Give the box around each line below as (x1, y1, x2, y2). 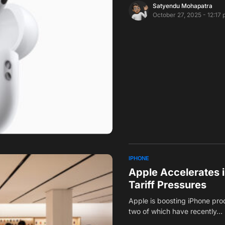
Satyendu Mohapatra (153, 2, 212, 10)
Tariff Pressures (129, 178, 206, 191)
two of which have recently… (129, 206, 222, 215)
